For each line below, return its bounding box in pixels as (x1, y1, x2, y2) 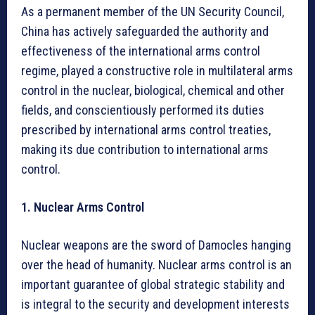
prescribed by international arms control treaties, (21, 122, 271, 137)
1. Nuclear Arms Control (21, 199, 144, 214)
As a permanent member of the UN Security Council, (21, 4, 284, 19)
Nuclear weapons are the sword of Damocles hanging (21, 237, 291, 252)
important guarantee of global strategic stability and (21, 276, 285, 292)
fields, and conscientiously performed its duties (21, 102, 264, 117)
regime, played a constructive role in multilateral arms (21, 63, 293, 78)
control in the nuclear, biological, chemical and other (21, 82, 285, 98)
